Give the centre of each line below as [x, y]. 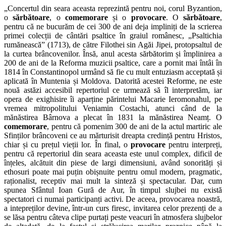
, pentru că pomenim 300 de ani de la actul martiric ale [134, 126]
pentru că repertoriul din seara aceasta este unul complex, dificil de [113, 153]
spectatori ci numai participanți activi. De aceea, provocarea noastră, [113, 199]
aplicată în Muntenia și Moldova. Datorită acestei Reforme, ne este [113, 81]
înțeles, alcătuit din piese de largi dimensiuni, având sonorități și [113, 162]
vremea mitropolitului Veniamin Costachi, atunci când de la [113, 108]
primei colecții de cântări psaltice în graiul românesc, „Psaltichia [113, 35]
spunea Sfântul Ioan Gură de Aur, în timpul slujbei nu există [113, 190]
